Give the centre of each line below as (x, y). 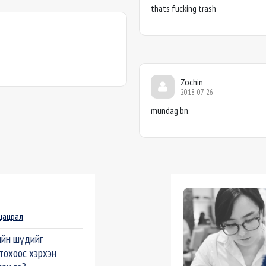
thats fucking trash (183, 9)
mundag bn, (170, 111)
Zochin (191, 82)
